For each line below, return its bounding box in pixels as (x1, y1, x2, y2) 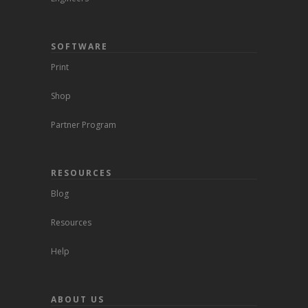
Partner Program (51, 119, 116, 131)
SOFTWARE (51, 41, 108, 53)
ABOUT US (51, 294, 104, 306)
